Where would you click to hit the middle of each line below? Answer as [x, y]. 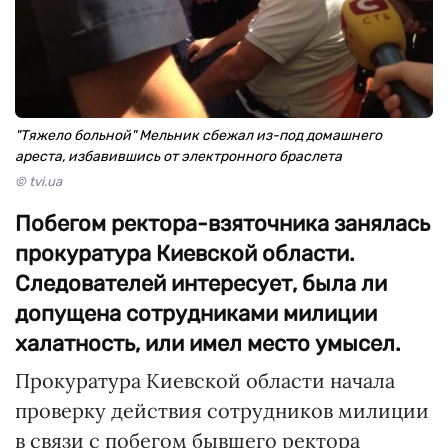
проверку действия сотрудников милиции [222, 410]
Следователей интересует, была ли [201, 283]
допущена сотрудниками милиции [196, 313]
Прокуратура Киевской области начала [205, 380]
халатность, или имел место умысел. [208, 343]
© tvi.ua [38, 181]
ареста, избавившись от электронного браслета [178, 156]
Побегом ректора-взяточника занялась [222, 223]
